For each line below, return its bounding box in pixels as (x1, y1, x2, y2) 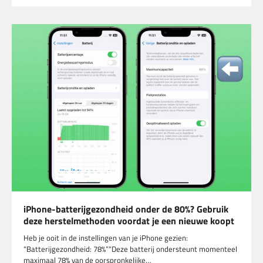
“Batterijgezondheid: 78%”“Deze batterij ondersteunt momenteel (23, 242, 237, 255)
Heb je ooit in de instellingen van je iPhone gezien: (23, 231, 188, 244)
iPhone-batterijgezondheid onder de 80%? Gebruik (23, 201, 228, 216)
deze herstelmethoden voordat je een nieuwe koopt (23, 213, 234, 228)
